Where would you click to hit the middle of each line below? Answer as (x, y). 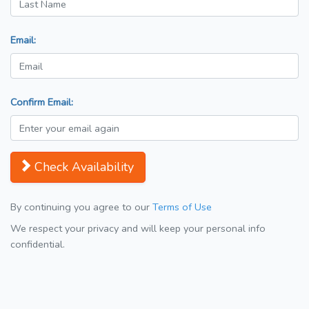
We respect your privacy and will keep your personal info (138, 229)
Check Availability (84, 167)
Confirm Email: (42, 102)
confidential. (38, 245)
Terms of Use (182, 207)
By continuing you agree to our (81, 207)
